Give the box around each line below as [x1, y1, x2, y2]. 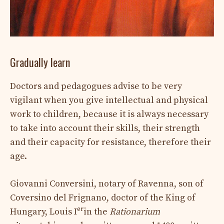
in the [83, 205, 109, 217]
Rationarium [109, 205, 160, 217]
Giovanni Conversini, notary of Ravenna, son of [10, 177, 203, 189]
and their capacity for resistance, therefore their [10, 136, 211, 148]
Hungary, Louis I [10, 205, 77, 217]
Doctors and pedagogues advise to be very [10, 80, 182, 92]
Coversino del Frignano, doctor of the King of [10, 191, 195, 203]
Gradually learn [10, 53, 70, 70]
